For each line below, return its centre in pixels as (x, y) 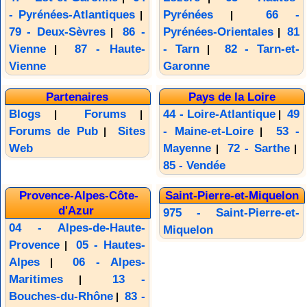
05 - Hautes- (111, 245)
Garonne (187, 66)
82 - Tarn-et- (262, 49)
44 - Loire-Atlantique (220, 114)
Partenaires (77, 96)
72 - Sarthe (258, 148)
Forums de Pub (53, 131)
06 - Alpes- (109, 262)
